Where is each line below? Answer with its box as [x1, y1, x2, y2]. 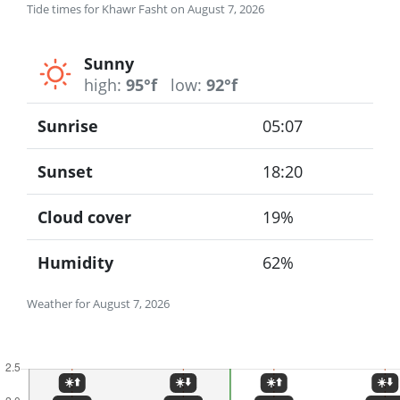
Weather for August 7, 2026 [27, 296, 170, 312]
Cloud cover [37, 206, 131, 229]
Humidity [37, 252, 113, 274]
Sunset [37, 161, 93, 183]
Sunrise [37, 115, 98, 137]
